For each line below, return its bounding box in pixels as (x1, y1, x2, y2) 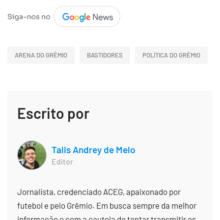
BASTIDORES (87, 51, 123, 59)
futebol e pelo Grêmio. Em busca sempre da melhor (17, 200, 196, 210)
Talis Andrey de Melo (52, 143, 136, 155)
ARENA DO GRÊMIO (15, 51, 67, 59)
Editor (52, 157, 73, 166)
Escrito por (17, 104, 89, 122)
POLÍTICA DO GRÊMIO (142, 51, 200, 59)
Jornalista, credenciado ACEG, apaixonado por (17, 186, 181, 196)
